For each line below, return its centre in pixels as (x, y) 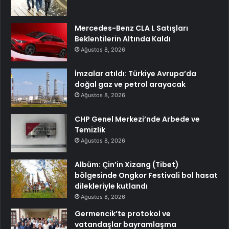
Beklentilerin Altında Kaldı (123, 39)
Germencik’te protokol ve (123, 213)
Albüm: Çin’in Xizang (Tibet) (127, 164)
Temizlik (90, 130)
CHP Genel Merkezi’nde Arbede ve (137, 119)
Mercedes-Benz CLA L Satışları (131, 28)
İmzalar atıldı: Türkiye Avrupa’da (135, 73)
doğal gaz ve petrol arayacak (130, 84)
